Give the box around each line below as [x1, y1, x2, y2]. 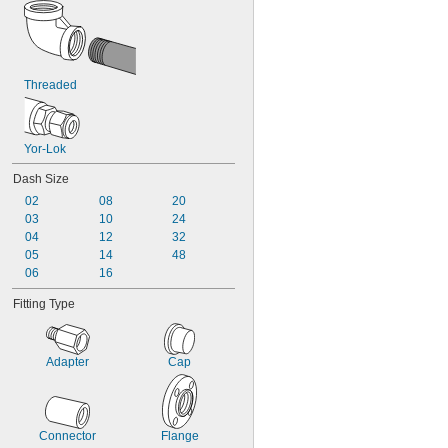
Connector [39, 429, 96, 443]
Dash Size [13, 172, 69, 186]
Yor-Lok [24, 142, 66, 156]
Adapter [46, 355, 89, 369]
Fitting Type [13, 297, 75, 311]
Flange [160, 429, 199, 443]
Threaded [24, 78, 77, 92]
